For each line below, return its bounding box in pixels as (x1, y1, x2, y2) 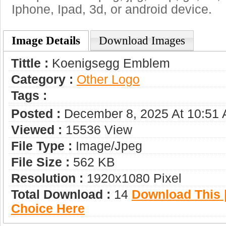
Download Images (99, 34, 185, 47)
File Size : (11, 155, 70, 169)
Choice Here (11, 201, 85, 215)
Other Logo (77, 72, 140, 86)
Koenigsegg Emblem (48, 56, 170, 70)
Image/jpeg (72, 139, 142, 153)
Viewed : (11, 123, 62, 137)
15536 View (62, 123, 132, 137)
